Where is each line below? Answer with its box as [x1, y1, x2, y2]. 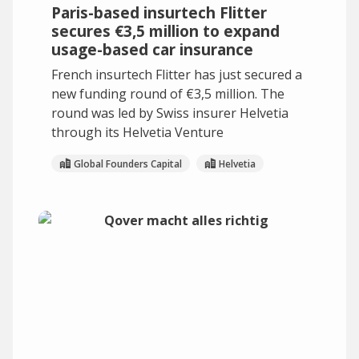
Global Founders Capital [74, 156, 182, 171]
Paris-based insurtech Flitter [51, 2, 267, 23]
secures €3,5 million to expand [51, 20, 280, 42]
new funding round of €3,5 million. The [51, 85, 284, 103]
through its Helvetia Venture [51, 123, 224, 141]
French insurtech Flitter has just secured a [51, 66, 302, 83]
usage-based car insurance [51, 38, 253, 60]
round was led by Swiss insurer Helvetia [51, 104, 288, 122]
